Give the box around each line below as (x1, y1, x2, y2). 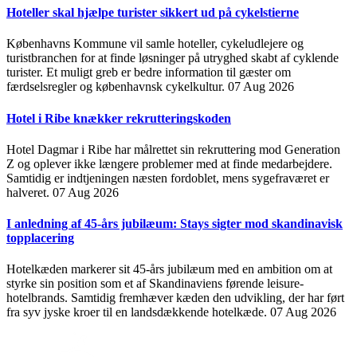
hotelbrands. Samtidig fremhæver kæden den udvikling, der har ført (6, 291, 344, 305)
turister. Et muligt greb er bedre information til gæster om (6, 65, 291, 80)
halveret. (6, 185, 53, 199)
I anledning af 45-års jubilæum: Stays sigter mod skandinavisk (6, 217, 343, 231)
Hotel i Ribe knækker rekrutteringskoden (6, 111, 231, 125)
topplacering (6, 231, 74, 245)
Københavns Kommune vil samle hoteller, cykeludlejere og (6, 37, 304, 51)
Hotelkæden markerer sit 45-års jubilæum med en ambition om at (6, 262, 332, 277)
